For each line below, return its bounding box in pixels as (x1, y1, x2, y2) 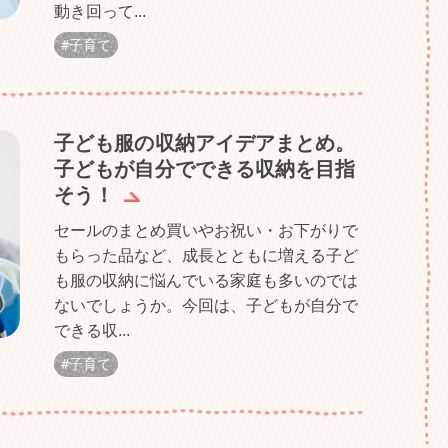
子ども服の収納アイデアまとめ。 (54, 132, 356, 154)
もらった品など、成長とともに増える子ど (54, 247, 358, 264)
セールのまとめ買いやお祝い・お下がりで (54, 222, 358, 239)
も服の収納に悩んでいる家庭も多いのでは (54, 272, 358, 289)
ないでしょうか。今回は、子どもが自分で (54, 297, 358, 314)
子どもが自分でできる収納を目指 (54, 158, 356, 180)
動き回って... (54, 3, 146, 20)
